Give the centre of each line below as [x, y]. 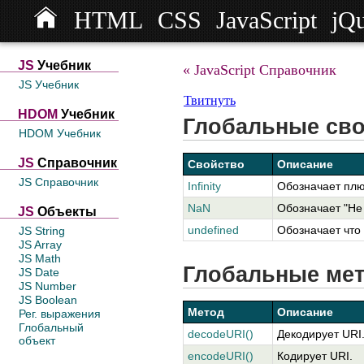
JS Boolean [48, 300]
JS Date [39, 272]
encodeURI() [221, 356]
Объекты [65, 212]
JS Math [40, 258]
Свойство [216, 164]
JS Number [48, 286]
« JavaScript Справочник [260, 70]
